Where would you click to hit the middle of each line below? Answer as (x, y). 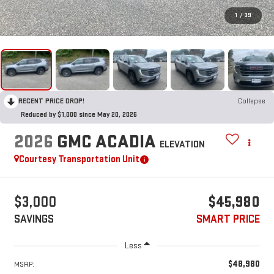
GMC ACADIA (106, 142)
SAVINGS (34, 220)
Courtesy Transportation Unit (79, 160)
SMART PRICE (228, 220)
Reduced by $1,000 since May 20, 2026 (79, 114)
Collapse (252, 101)
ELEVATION (182, 145)
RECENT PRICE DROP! (51, 101)
